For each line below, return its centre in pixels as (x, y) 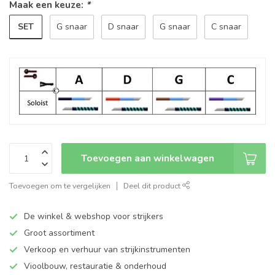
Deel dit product (153, 186)
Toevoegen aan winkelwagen (148, 158)
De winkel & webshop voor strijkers (94, 217)
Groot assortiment (59, 233)
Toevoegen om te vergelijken (60, 186)
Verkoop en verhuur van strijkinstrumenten (107, 250)
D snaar (123, 27)
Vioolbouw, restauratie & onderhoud (95, 266)
